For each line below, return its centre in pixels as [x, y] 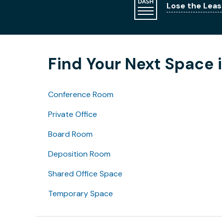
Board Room [70, 134]
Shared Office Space [85, 174]
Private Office [73, 114]
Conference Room [81, 95]
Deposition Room [79, 154]
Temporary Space [81, 194]
